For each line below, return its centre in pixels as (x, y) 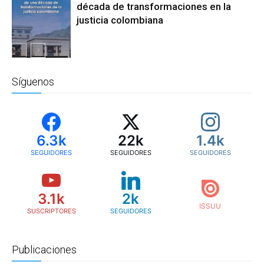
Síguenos (33, 82)
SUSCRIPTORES (51, 211)
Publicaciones (44, 250)
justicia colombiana (120, 20)
